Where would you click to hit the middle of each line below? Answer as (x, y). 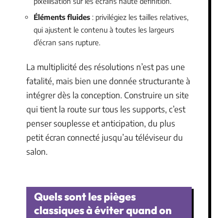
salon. (37, 151)
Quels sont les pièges (85, 197)
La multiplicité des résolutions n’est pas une (106, 66)
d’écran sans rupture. (67, 42)
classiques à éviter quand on (103, 210)
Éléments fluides (62, 17)
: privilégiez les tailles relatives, (139, 17)
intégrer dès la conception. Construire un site (108, 95)
